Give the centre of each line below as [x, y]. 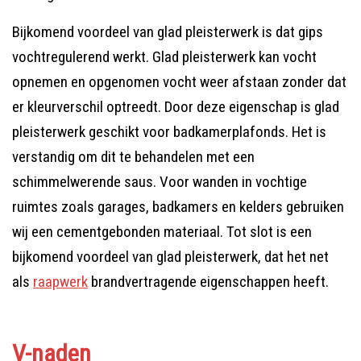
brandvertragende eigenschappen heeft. [208, 282]
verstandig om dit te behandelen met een [133, 157]
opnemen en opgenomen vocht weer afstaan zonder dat [179, 82]
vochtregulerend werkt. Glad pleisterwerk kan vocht [164, 57]
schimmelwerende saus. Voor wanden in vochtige [160, 182]
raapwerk [60, 282]
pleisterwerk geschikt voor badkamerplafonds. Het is [169, 132]
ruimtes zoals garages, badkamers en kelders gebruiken [178, 207]
